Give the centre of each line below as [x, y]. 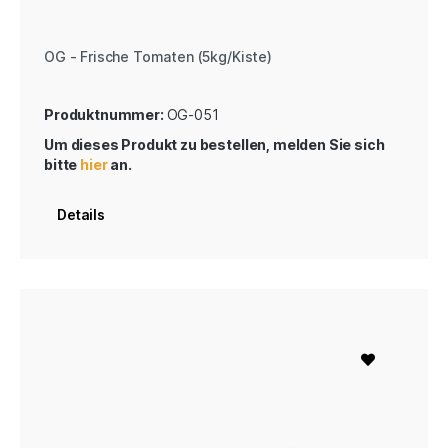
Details [81, 214]
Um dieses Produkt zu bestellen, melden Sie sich [214, 144]
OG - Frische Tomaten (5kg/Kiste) [158, 56]
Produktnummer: [105, 114]
